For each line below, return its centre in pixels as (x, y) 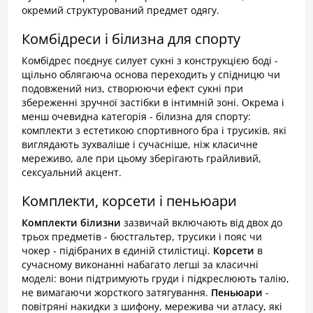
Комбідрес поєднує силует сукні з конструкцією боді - (150, 60)
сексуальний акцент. (72, 172)
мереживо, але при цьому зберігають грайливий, (141, 158)
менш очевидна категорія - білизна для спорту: (136, 116)
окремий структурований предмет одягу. (121, 10)
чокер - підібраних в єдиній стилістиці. (117, 250)
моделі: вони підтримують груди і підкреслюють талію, (155, 278)
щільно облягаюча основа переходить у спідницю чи (151, 74)
